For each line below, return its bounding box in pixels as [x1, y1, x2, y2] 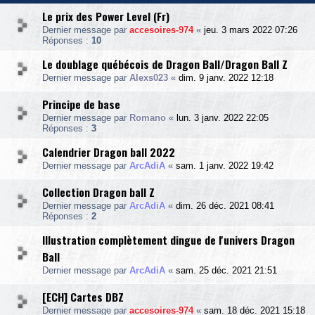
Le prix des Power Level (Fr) [42, 8, 169, 25]
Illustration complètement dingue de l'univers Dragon [42, 231, 295, 248]
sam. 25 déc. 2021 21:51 [176, 265, 277, 276]
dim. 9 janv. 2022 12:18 [179, 72, 274, 83]
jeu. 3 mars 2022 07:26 [204, 25, 297, 35]
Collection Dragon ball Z [42, 184, 155, 200]
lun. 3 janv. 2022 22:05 [176, 112, 269, 123]
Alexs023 [129, 72, 168, 83]
